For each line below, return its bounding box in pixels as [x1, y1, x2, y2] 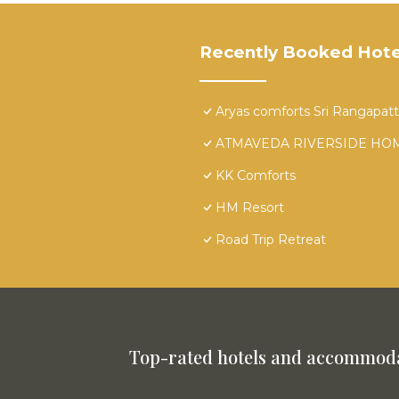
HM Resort [216, 199, 284, 216]
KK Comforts [216, 167, 296, 184]
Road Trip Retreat [216, 232, 326, 248]
